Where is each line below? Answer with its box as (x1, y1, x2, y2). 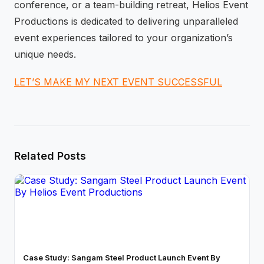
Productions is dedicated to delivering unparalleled (14, 15, 238, 28)
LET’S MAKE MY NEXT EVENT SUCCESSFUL (14, 76, 222, 88)
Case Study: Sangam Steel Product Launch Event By (23, 253, 220, 263)
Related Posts (14, 150, 86, 163)
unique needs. (14, 48, 76, 61)
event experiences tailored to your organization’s (14, 32, 233, 44)
